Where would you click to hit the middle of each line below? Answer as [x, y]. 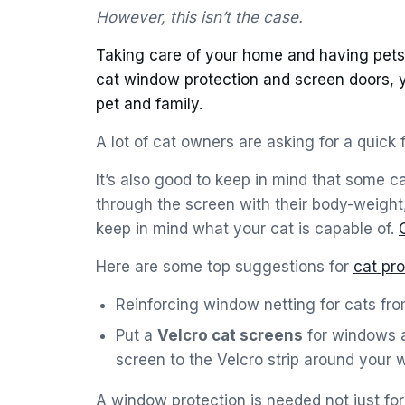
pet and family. [149, 104]
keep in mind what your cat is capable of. [247, 229]
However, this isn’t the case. [199, 17]
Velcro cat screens [230, 335]
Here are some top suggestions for [225, 267]
